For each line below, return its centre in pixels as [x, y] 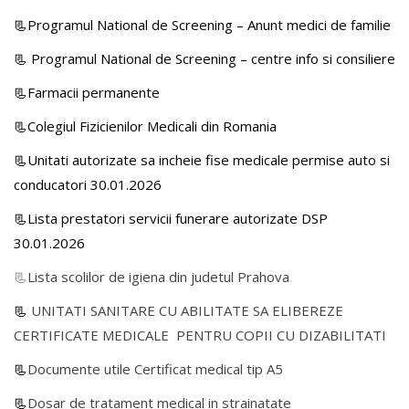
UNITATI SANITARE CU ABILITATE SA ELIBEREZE [187, 311]
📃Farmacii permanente [87, 93]
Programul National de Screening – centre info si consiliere [213, 59]
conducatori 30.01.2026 [88, 185]
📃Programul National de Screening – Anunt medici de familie [202, 25]
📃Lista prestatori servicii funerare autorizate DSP [171, 219]
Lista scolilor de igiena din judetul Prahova [158, 277]
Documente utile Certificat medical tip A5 [155, 369]
